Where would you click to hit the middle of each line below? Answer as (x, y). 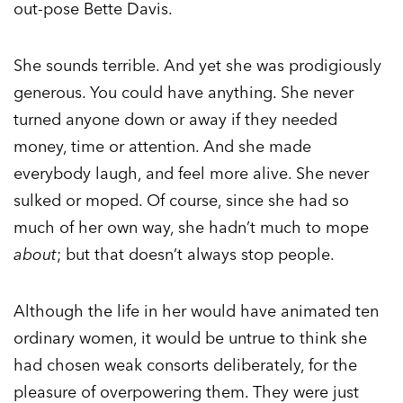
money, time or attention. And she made (162, 147)
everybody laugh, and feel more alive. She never (191, 174)
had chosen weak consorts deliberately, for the (185, 365)
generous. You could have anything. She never (184, 93)
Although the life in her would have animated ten (196, 311)
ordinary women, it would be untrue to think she (190, 338)
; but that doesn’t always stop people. (196, 255)
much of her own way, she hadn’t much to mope (191, 228)
